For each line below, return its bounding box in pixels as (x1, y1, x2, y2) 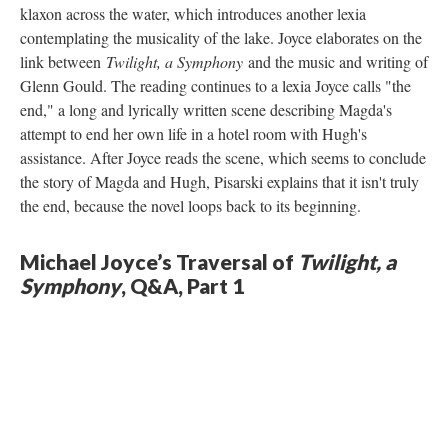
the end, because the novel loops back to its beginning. (20, 194, 361, 216)
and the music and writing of (248, 50, 428, 72)
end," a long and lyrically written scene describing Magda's (20, 98, 392, 120)
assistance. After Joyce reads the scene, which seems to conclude (20, 146, 426, 168)
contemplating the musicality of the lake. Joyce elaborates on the (20, 26, 422, 48)
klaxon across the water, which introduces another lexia (20, 2, 366, 24)
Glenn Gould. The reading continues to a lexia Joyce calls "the (20, 74, 411, 96)
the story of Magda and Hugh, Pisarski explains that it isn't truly (20, 170, 419, 192)
